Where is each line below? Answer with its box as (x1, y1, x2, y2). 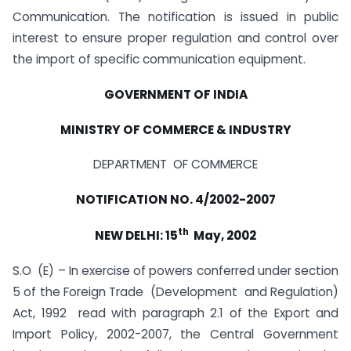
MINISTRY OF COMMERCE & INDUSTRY (60, 121, 291, 138)
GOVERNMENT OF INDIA (103, 85, 248, 103)
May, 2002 (189, 227, 256, 244)
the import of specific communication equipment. (13, 51, 306, 67)
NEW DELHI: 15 (95, 227, 178, 244)
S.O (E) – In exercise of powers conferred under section (13, 262, 338, 280)
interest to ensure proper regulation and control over (13, 30, 338, 46)
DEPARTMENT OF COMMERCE (93, 156, 258, 173)
